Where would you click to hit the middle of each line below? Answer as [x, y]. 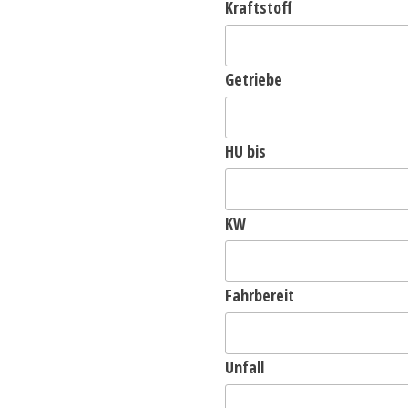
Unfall [244, 367]
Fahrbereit [259, 295]
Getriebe [253, 79]
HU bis [245, 151]
